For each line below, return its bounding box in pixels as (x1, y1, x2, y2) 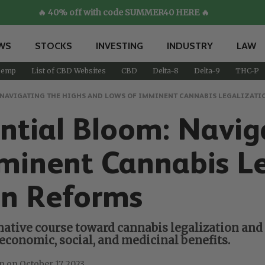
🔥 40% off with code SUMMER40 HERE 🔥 (38, 7, 209, 18)
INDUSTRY (167, 40, 213, 51)
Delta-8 (152, 66, 179, 75)
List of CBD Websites (31, 66, 106, 75)
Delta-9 (193, 66, 220, 75)
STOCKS (35, 40, 72, 51)
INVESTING (96, 40, 143, 51)
